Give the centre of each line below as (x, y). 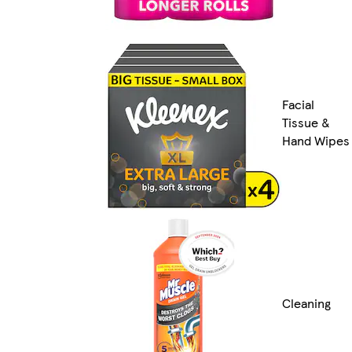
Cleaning (306, 302)
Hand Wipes (316, 140)
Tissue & (306, 122)
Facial (298, 104)
